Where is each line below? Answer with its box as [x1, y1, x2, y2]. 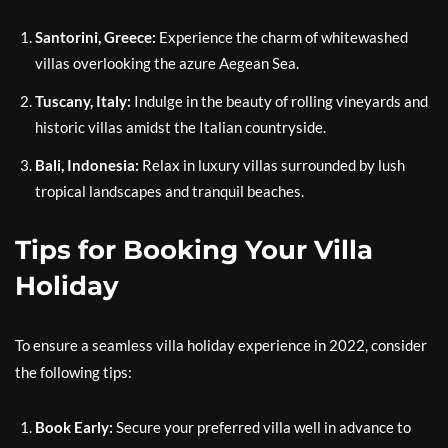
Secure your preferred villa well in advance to [113, 418, 411, 436]
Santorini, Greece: [35, 28, 156, 46]
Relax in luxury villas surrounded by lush [139, 156, 405, 174]
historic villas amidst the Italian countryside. [35, 118, 326, 136]
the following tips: [15, 363, 132, 381]
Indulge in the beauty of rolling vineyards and [131, 92, 428, 110]
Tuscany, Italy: [35, 92, 131, 110]
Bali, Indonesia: [35, 156, 139, 174]
